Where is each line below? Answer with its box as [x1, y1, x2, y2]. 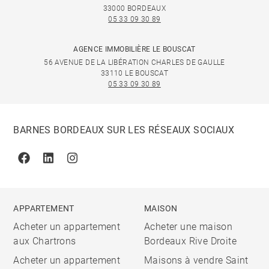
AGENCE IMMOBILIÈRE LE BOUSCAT [73, 45, 196, 53]
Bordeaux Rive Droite [144, 235, 237, 247]
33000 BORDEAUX [103, 4, 166, 13]
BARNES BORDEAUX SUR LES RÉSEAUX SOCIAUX [13, 124, 235, 136]
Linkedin [47, 158, 85, 170]
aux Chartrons [13, 235, 76, 247]
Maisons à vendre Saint [144, 255, 249, 266]
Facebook [23, 158, 67, 170]
